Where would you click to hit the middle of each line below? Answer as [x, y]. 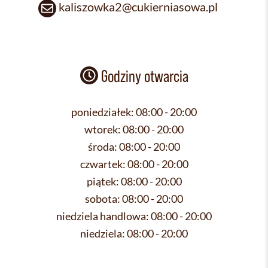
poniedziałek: [103, 112]
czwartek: [103, 164]
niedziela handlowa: [103, 216]
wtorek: [103, 130]
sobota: [103, 199]
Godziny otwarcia [143, 76]
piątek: [103, 182]
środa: [103, 147]
